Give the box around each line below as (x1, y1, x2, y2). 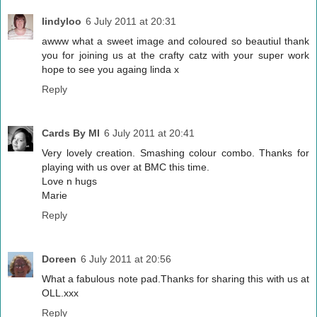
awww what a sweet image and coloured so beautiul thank (42, 35, 309, 47)
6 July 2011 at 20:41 (104, 127, 195, 139)
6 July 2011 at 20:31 (86, 15, 176, 27)
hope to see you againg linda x (42, 63, 179, 75)
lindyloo (42, 15, 81, 27)
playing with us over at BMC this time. (42, 161, 209, 173)
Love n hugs (42, 175, 97, 187)
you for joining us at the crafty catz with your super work (42, 49, 309, 61)
